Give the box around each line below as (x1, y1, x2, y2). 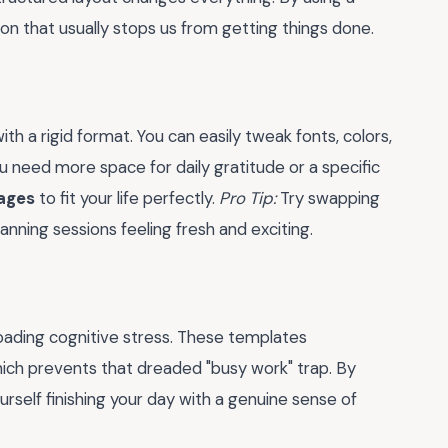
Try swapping (276, 187, 380, 210)
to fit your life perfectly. (35, 187, 219, 210)
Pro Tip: (219, 187, 276, 210)
